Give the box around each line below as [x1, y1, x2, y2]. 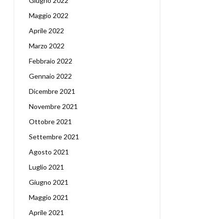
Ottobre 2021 [29, 117, 72, 126]
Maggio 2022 [29, 11, 68, 20]
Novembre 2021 [29, 102, 78, 110]
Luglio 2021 [29, 163, 64, 171]
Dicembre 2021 [29, 87, 75, 95]
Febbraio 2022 [29, 57, 72, 65]
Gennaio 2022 [29, 72, 72, 80]
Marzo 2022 [29, 42, 65, 50]
